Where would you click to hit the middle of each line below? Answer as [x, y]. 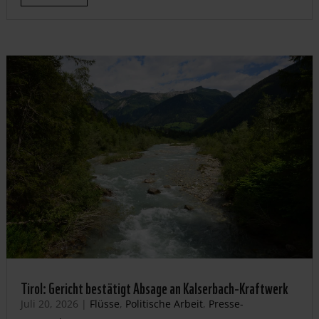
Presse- [226, 303]
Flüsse [104, 303]
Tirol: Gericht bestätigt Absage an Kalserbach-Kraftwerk [154, 287]
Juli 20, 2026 [49, 303]
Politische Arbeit [164, 303]
